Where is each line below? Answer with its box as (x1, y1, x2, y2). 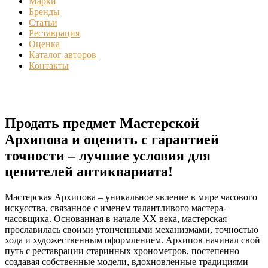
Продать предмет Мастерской (5, 115, 199, 131)
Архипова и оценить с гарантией (5, 131, 219, 147)
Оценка (29, 38, 60, 49)
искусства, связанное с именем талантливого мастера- (5, 202, 226, 213)
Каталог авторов (29, 49, 96, 60)
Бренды (29, 6, 60, 17)
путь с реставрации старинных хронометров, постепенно (5, 245, 239, 256)
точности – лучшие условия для (5, 147, 211, 163)
